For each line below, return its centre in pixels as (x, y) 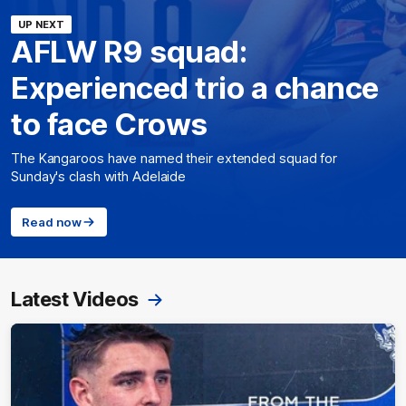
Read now (52, 222)
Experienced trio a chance (195, 87)
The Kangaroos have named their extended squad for (174, 158)
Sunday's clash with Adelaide (99, 176)
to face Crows (109, 124)
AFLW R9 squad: (129, 51)
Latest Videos (75, 299)
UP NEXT (41, 24)
